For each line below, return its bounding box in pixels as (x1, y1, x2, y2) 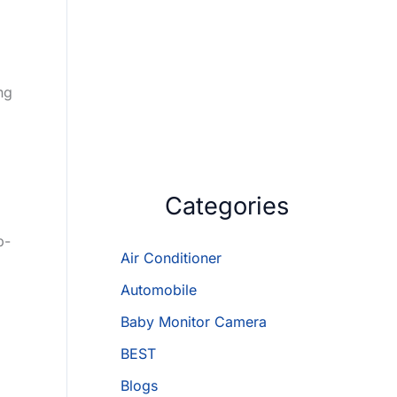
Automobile (121, 281, 197, 300)
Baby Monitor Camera (121, 313, 267, 331)
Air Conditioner (121, 249, 222, 268)
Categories (164, 191, 289, 222)
